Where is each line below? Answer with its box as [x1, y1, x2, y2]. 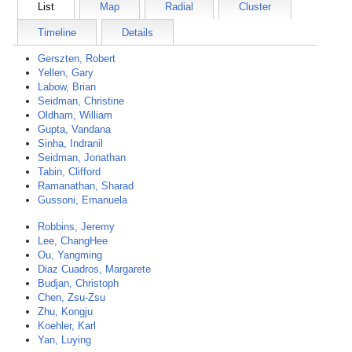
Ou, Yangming [38, 249, 102, 261]
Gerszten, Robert [38, 53, 115, 64]
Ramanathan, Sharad [38, 180, 134, 192]
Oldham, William [38, 109, 112, 121]
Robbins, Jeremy [38, 221, 115, 233]
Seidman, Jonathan [38, 152, 126, 163]
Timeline [38, 27, 76, 38]
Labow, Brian [38, 81, 96, 93]
